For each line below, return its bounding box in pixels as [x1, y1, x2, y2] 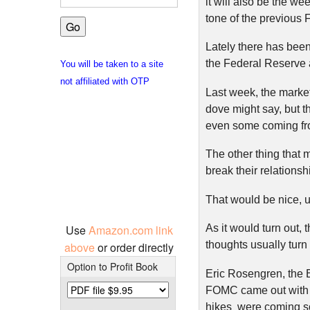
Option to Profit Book [66, 259, 158, 273]
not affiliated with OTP [60, 75, 149, 86]
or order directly [98, 239, 174, 255]
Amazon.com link [88, 221, 173, 238]
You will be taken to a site [60, 58, 163, 69]
